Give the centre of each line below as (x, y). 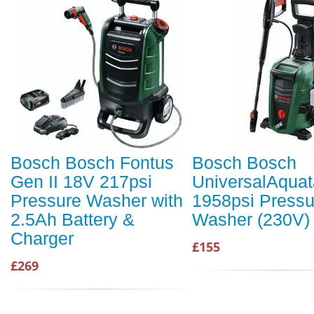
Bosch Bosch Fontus (92, 163)
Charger (42, 239)
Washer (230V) (251, 220)
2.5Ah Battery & (73, 220)
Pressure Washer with (97, 201)
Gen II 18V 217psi (81, 182)
